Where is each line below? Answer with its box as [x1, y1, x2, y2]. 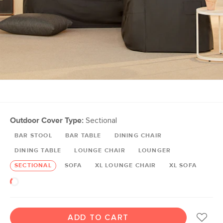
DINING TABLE [14, 148, 62, 154]
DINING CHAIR [114, 133, 162, 139]
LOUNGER [138, 148, 171, 154]
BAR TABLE [65, 133, 102, 139]
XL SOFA [169, 163, 197, 169]
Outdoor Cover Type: [10, 116, 84, 124]
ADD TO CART [68, 214, 129, 222]
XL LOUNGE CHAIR [95, 163, 156, 169]
